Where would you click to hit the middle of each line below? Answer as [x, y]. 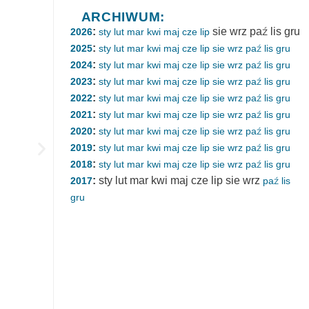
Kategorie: [91, 289]
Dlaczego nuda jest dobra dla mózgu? [179, 272]
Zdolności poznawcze [229, 289]
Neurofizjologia [146, 289]
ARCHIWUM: [123, 17]
